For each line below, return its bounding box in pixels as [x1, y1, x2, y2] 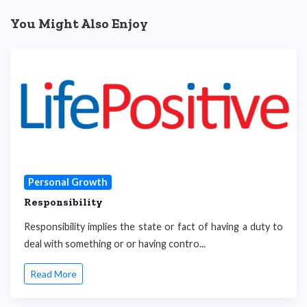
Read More [30, 268, 77, 280]
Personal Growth [27, 176, 108, 188]
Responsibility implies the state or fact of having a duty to [24, 220, 283, 232]
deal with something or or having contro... [24, 237, 206, 249]
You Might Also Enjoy [10, 16, 148, 32]
